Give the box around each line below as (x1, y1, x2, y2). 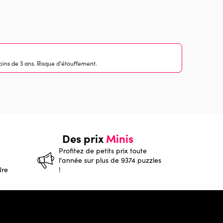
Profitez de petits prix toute (59, 146, 147, 155)
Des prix (62, 130, 106, 146)
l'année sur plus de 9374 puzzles (59, 155, 161, 165)
